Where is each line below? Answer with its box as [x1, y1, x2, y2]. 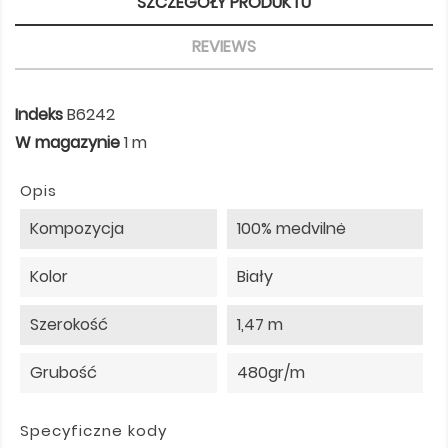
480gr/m [236, 361, 305, 385]
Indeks [15, 103, 63, 127]
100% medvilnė [236, 217, 346, 241]
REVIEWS [192, 35, 256, 59]
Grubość [30, 361, 97, 385]
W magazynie [15, 131, 120, 155]
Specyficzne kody [20, 420, 167, 442]
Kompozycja [30, 217, 124, 241]
